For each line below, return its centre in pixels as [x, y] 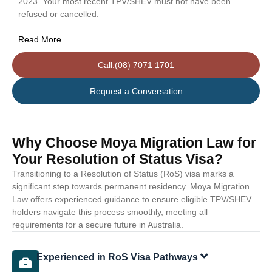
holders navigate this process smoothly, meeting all [110, 212]
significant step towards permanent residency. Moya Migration [131, 186]
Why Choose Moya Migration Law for [134, 142]
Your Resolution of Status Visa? [117, 159]
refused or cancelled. [59, 14]
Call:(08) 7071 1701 [136, 65]
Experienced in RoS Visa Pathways [118, 257]
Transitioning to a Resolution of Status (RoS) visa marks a [123, 173]
